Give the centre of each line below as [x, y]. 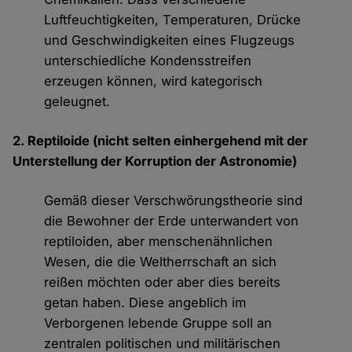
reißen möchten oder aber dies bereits [163, 282]
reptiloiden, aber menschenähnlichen [159, 242]
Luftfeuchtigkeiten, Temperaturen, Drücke [173, 20]
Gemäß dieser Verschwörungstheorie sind [174, 201]
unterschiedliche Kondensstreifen [148, 61]
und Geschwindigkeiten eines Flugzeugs [170, 40]
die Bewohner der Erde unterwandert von [172, 221]
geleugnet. [79, 102]
